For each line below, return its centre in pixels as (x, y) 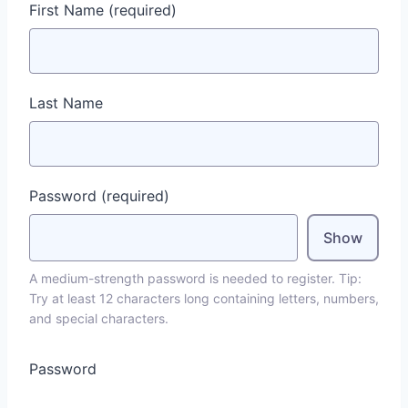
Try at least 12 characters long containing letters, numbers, (204, 298)
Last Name (66, 103)
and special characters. (99, 318)
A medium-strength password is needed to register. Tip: (195, 278)
